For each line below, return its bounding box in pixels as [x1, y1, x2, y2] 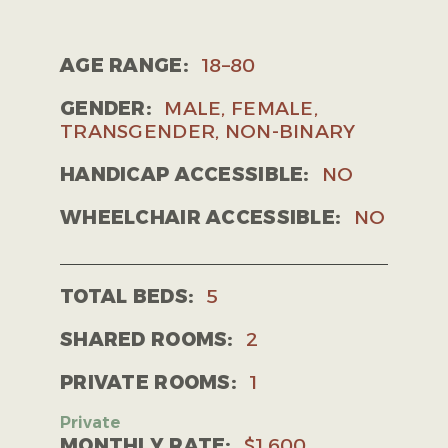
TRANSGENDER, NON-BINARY [60, 120, 356, 144]
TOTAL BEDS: [60, 285, 195, 309]
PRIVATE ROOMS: [60, 371, 237, 395]
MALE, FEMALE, [159, 97, 318, 121]
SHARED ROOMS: [60, 328, 234, 352]
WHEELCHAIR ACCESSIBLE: [60, 206, 342, 230]
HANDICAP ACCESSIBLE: [60, 163, 310, 187]
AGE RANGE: [60, 54, 189, 78]
